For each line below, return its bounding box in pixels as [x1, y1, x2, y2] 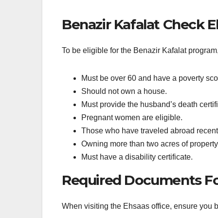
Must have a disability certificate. [81, 152, 193, 161]
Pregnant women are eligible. [81, 113, 182, 122]
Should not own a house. [81, 87, 167, 95]
